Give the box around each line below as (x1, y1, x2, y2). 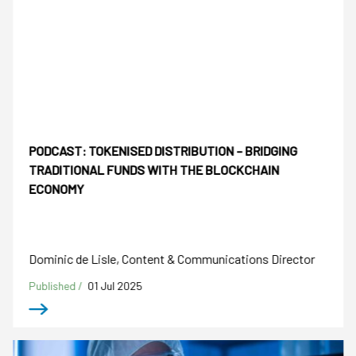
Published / (29, 278, 86, 292)
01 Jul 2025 (87, 278, 143, 292)
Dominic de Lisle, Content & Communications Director (29, 250, 315, 266)
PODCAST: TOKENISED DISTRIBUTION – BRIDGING (29, 143, 298, 159)
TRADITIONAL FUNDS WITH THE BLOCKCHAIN (29, 162, 280, 178)
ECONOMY (29, 181, 84, 197)
